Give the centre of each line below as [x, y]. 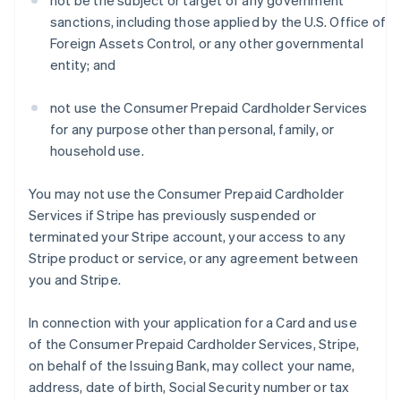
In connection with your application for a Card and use [193, 322]
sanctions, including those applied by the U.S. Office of [218, 21]
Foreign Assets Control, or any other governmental [207, 43]
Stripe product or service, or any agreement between [194, 258]
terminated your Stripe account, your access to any [188, 236]
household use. [97, 150]
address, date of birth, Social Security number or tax [189, 387]
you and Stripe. [75, 279]
